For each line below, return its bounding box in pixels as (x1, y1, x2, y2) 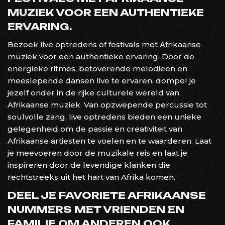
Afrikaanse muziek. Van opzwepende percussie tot (8, 99, 207, 109)
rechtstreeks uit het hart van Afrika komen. (8, 172, 175, 182)
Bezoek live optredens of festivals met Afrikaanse (8, 39, 201, 49)
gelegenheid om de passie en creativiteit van (8, 124, 182, 134)
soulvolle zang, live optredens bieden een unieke (8, 111, 201, 122)
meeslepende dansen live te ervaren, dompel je (8, 75, 196, 85)
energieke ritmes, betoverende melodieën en (8, 63, 187, 73)
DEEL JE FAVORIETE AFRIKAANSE (8, 189, 206, 201)
